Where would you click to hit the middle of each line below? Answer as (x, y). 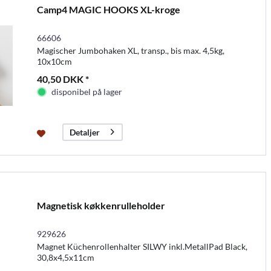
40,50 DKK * (63, 79)
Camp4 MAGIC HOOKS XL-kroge (108, 9)
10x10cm (54, 61)
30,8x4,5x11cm (65, 257)
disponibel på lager (87, 91)
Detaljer (84, 132)
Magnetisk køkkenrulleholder (101, 205)
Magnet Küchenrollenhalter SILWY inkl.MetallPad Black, (142, 246)
